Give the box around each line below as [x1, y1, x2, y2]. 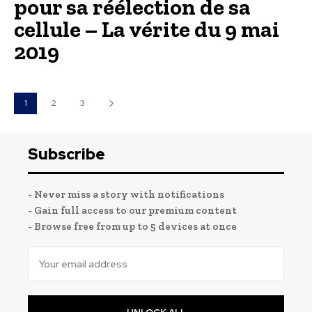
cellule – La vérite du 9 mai [14, 15, 279, 42]
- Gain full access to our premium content [28, 203, 237, 217]
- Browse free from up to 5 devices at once [28, 219, 237, 233]
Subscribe [28, 143, 105, 164]
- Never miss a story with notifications [28, 187, 224, 201]
